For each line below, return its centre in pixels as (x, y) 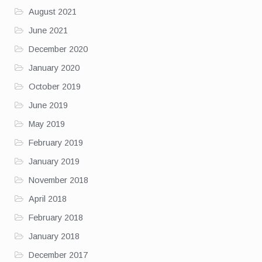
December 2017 (58, 255)
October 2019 (54, 86)
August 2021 (52, 11)
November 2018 (58, 180)
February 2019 (56, 142)
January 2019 (54, 161)
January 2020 (54, 68)
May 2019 (46, 124)
